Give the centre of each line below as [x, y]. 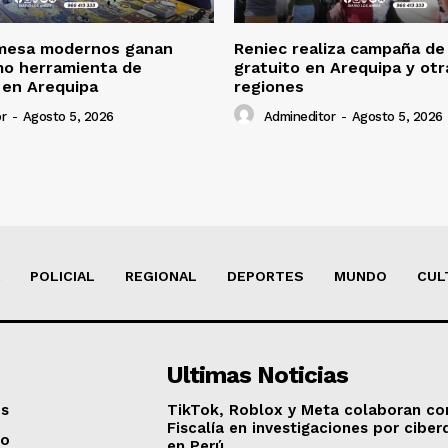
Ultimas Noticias [258, 375]
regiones [269, 87]
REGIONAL [161, 276]
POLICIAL [62, 276]
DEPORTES [265, 276]
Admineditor [299, 116]
